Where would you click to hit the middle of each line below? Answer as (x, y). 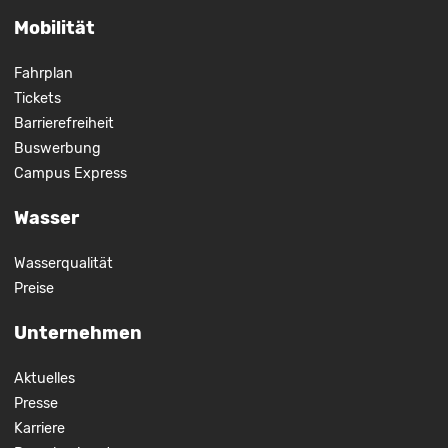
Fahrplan (43, 73)
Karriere (39, 428)
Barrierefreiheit (63, 123)
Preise (33, 288)
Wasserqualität (63, 263)
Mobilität (54, 27)
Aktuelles (44, 378)
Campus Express (70, 173)
